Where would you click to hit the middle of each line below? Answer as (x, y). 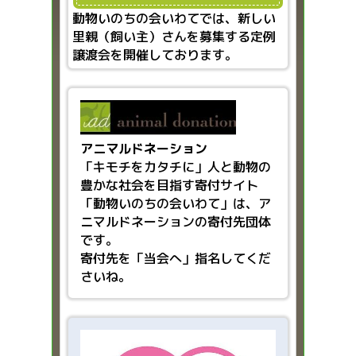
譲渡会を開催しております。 (155, 54)
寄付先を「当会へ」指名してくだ (176, 258)
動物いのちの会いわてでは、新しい (174, 18)
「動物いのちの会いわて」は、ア (176, 203)
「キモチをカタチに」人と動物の (176, 166)
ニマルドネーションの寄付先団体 (176, 221)
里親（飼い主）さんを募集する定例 (174, 36)
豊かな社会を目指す (137, 185)
